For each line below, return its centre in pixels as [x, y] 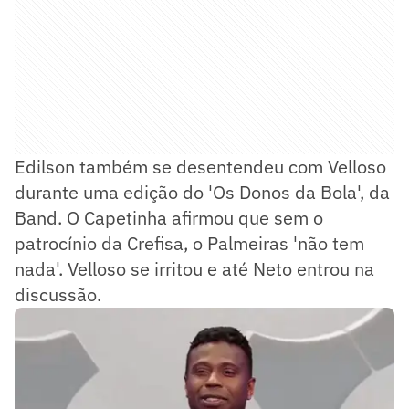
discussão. [58, 295]
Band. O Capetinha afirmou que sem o [169, 218]
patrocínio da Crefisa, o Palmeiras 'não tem [189, 244]
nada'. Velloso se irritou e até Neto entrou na [194, 269]
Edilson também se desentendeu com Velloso [200, 167]
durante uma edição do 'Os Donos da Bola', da [202, 193]
